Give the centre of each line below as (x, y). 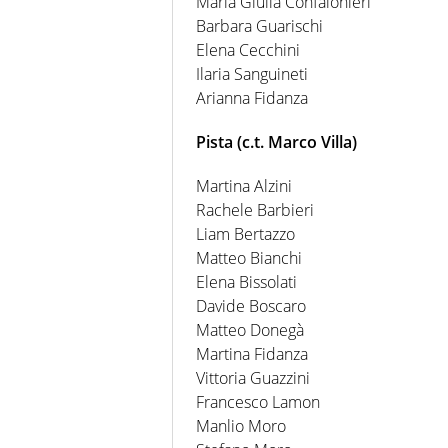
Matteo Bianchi (249, 257)
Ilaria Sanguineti (252, 73)
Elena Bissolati (246, 281)
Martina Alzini (244, 185)
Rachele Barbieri (255, 209)
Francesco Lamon (258, 401)
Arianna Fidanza (252, 97)
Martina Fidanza (252, 353)
